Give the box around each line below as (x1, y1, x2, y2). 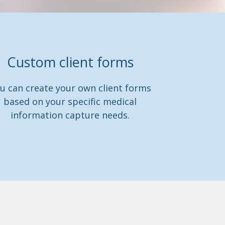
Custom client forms (7, 53, 134, 71)
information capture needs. (11, 109, 130, 121)
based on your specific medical (4, 95, 137, 107)
